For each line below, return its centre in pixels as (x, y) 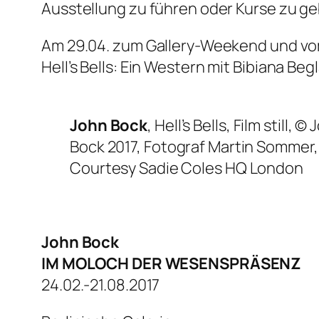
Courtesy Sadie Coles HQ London (187, 168)
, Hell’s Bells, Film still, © (229, 126)
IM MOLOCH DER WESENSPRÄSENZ (172, 264)
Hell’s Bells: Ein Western (123, 67)
